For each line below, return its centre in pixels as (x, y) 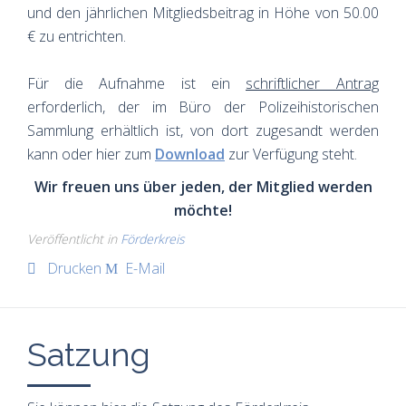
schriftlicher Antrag (312, 83)
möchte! (203, 210)
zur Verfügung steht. (291, 154)
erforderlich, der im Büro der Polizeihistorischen (203, 106)
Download (190, 154)
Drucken (74, 268)
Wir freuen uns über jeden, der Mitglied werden (203, 186)
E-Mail (143, 268)
